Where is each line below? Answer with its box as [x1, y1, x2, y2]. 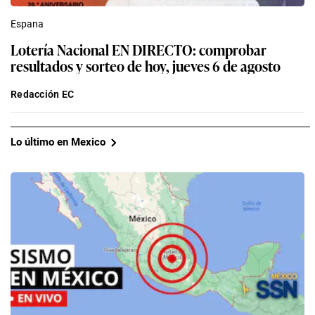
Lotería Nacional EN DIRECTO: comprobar [11, 38, 266, 60]
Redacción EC [11, 88, 75, 100]
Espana [11, 18, 44, 30]
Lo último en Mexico [11, 136, 105, 149]
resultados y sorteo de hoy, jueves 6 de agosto [11, 54, 281, 76]
